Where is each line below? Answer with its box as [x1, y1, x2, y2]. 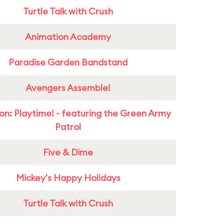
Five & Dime [43, 146, 93, 158]
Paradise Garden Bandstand [8, 56, 127, 68]
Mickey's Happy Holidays [15, 172, 120, 183]
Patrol [55, 121, 81, 132]
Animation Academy [25, 31, 111, 42]
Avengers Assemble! [25, 82, 110, 93]
